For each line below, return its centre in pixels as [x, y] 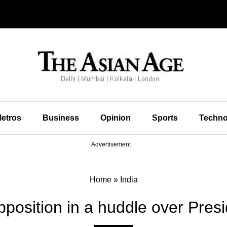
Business [61, 118]
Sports [165, 118]
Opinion [115, 118]
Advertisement [111, 144]
